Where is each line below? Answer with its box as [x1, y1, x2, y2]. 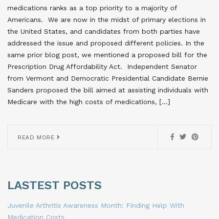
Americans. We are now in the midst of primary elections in [7, 16, 206, 24]
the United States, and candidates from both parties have [7, 27, 200, 36]
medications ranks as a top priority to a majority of [7, 4, 177, 12]
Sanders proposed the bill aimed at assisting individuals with [7, 86, 208, 94]
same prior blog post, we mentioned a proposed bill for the [7, 51, 207, 59]
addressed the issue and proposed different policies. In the [7, 39, 204, 47]
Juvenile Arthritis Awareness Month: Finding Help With [7, 201, 184, 210]
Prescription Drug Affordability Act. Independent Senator [7, 63, 197, 71]
